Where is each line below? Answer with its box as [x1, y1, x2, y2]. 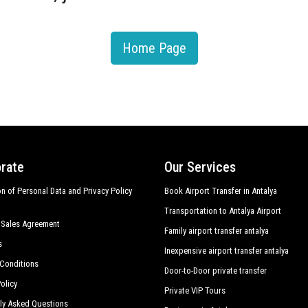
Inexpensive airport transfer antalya [164, 245, 289, 256]
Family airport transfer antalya [164, 225, 269, 236]
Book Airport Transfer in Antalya [164, 186, 277, 196]
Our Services [164, 159, 236, 175]
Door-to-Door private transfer [164, 265, 267, 276]
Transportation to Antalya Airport [164, 206, 281, 216]
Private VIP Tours [164, 285, 225, 296]
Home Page [122, 40, 186, 56]
